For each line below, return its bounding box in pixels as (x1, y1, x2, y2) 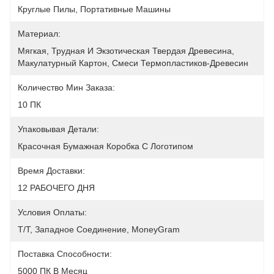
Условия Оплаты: (18, 207, 87, 217)
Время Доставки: (18, 166, 85, 176)
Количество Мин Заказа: (18, 83, 115, 92)
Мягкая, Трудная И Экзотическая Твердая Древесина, (18, 46, 234, 56)
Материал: (18, 29, 61, 39)
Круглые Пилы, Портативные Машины (18, 4, 171, 14)
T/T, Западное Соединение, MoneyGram (18, 224, 180, 234)
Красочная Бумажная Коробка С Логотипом (18, 141, 193, 151)
